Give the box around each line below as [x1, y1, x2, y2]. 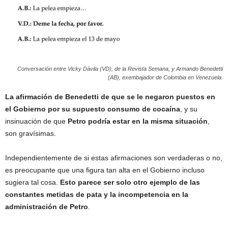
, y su [180, 104, 197, 113]
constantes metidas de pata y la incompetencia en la [5, 190, 188, 198]
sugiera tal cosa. [5, 178, 60, 186]
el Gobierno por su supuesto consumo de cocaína [5, 104, 180, 113]
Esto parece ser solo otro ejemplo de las [60, 178, 200, 186]
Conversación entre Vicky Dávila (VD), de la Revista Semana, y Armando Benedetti [17, 65, 223, 72]
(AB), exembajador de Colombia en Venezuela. [108, 74, 223, 80]
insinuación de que [5, 117, 68, 125]
